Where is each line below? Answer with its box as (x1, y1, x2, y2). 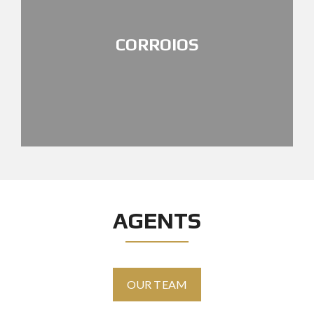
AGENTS (113, 207, 201, 233)
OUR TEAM (127, 278, 187, 291)
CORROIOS (116, 34, 198, 54)
